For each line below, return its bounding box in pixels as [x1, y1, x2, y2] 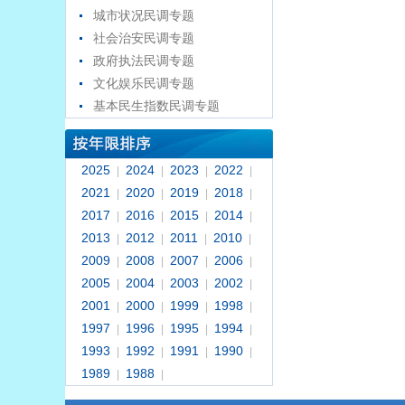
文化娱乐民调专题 [93, 76, 194, 90]
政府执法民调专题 [93, 53, 194, 68]
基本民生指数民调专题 [93, 99, 220, 113]
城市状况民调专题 [93, 8, 194, 23]
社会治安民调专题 [93, 31, 194, 45]
